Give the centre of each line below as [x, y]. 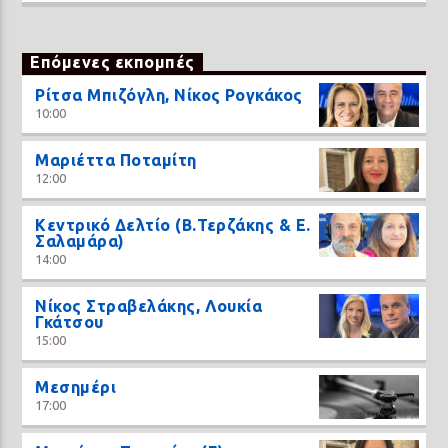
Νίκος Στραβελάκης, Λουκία [149, 306]
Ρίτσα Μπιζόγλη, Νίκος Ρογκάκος [169, 95]
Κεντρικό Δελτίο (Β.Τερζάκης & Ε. [173, 225]
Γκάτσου [69, 322]
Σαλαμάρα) [80, 241]
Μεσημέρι [76, 387]
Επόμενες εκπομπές [112, 62]
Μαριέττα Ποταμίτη [116, 160]
